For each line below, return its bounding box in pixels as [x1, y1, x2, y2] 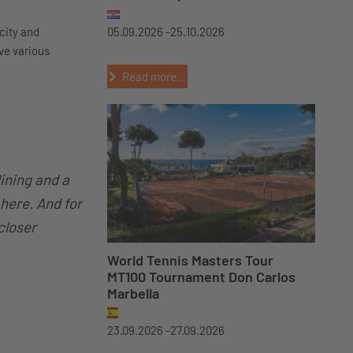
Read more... [121, 69, 186, 84]
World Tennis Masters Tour [107, 251, 273, 269]
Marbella [107, 284, 159, 302]
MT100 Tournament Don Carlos [107, 268, 295, 285]
